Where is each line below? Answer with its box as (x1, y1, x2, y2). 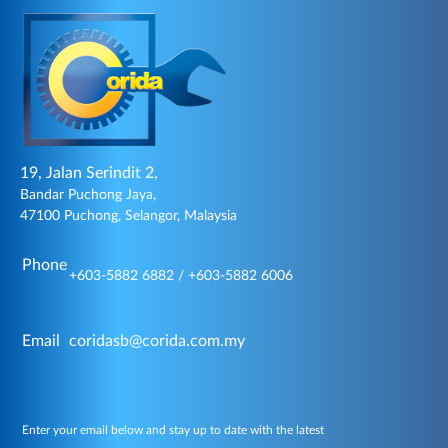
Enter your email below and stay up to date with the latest (22, 423, 324, 436)
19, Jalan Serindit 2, (20, 164, 158, 181)
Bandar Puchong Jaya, (20, 187, 156, 202)
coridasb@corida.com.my (69, 332, 245, 349)
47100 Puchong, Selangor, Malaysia (20, 208, 237, 223)
